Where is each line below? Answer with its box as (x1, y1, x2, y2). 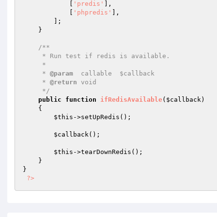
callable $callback (73, 70, 155, 77)
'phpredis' (73, 9, 112, 16)
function (65, 96, 96, 103)
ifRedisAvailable (100, 96, 162, 103)
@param (50, 70, 73, 77)
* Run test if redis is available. (23, 52, 42, 60)
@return (50, 78, 77, 86)
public (38, 96, 62, 103)
